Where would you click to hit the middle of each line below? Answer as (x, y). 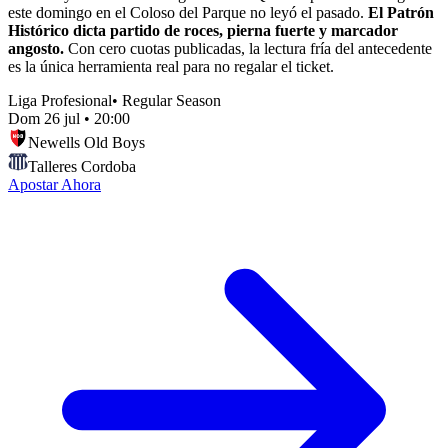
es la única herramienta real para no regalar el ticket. (171, 66)
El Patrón (401, 12)
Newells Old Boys (86, 142)
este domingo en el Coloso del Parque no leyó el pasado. (188, 12)
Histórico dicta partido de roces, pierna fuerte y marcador (203, 30)
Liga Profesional (60, 100)
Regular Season (171, 100)
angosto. (36, 48)
